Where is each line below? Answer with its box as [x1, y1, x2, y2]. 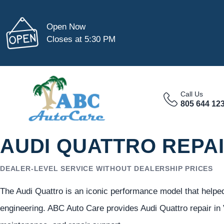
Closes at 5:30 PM [46, 34, 116, 44]
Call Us [180, 90, 203, 98]
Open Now [46, 21, 86, 31]
